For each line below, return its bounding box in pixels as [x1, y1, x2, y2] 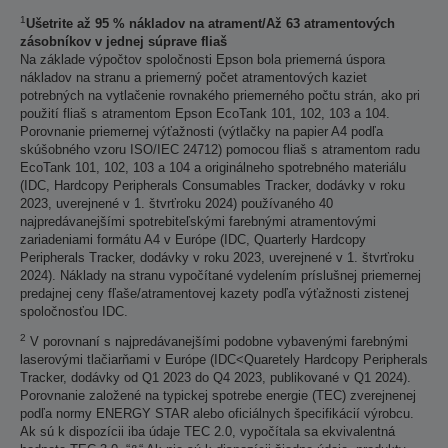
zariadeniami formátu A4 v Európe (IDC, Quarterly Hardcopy [20, 232, 366, 247]
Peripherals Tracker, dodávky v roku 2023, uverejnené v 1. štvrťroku [20, 250, 414, 265]
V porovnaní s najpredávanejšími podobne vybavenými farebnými [26, 334, 408, 349]
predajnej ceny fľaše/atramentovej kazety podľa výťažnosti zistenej [20, 286, 409, 301]
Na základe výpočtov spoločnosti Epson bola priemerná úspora [20, 52, 385, 67]
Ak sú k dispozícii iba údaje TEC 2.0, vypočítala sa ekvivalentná [20, 424, 395, 439]
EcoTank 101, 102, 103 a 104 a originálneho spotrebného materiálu [20, 160, 406, 175]
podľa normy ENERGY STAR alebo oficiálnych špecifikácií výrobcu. [20, 406, 414, 421]
